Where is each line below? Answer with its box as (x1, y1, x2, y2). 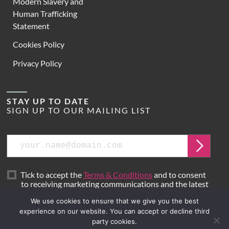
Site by (13, 218, 35, 226)
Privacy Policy (13, 58, 62, 68)
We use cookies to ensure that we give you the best (30, 197, 199, 205)
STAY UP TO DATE (7, 96, 89, 106)
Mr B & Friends (35, 218, 83, 226)
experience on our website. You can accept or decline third (19, 207, 210, 215)
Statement (13, 20, 50, 31)
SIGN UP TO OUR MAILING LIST (7, 105, 151, 116)
